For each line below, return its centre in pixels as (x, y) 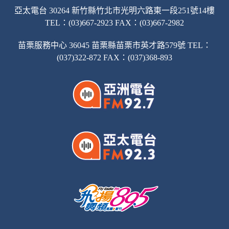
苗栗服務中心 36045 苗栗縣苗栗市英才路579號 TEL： (114, 45)
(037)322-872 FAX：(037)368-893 (114, 58)
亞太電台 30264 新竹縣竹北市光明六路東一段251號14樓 (114, 11)
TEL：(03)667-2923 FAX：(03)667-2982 (114, 23)
